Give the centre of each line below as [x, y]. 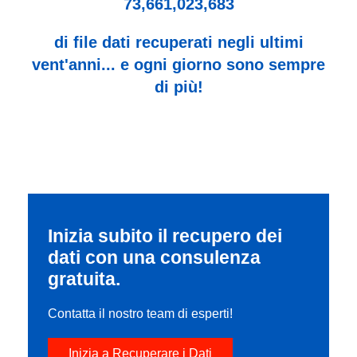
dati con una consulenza [154, 257]
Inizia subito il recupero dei [165, 235]
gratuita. [84, 279]
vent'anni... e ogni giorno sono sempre [178, 64]
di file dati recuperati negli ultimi [178, 42]
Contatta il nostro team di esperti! [140, 313]
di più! [178, 86]
